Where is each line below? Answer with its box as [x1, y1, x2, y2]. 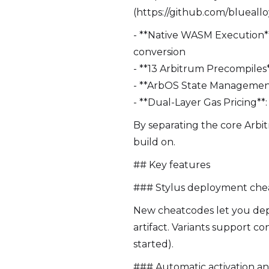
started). [133, 238, 174, 250]
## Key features [133, 159, 210, 171]
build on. [133, 136, 175, 148]
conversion [133, 46, 186, 58]
